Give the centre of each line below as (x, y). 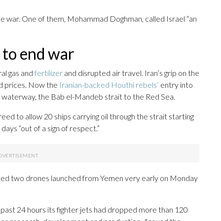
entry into (176, 85)
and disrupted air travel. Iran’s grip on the (131, 73)
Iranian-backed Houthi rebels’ (109, 85)
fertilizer (49, 73)
